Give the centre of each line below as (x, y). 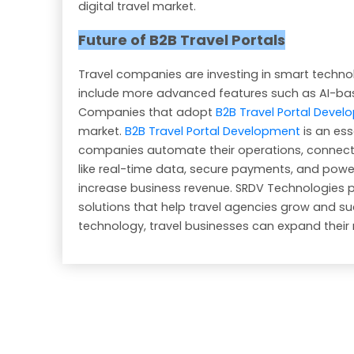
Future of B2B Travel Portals (182, 40)
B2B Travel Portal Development (213, 132)
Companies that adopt (147, 113)
